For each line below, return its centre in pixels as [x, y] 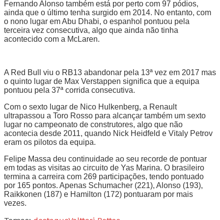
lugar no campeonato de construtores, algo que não [93, 124]
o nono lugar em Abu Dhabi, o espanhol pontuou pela [97, 21]
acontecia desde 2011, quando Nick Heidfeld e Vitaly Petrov [108, 133]
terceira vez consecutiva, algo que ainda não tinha [91, 30]
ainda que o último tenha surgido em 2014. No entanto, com [108, 12]
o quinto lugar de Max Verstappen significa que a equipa [102, 81]
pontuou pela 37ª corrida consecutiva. [69, 90]
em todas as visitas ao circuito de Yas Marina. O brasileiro [104, 167]
